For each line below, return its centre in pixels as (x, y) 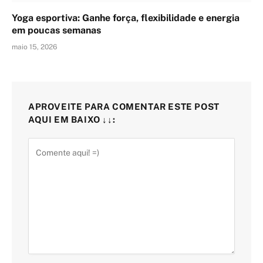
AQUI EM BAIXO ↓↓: (72, 119)
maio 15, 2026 (34, 47)
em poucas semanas (56, 30)
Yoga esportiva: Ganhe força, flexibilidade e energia (126, 18)
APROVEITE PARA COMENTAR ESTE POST (124, 106)
